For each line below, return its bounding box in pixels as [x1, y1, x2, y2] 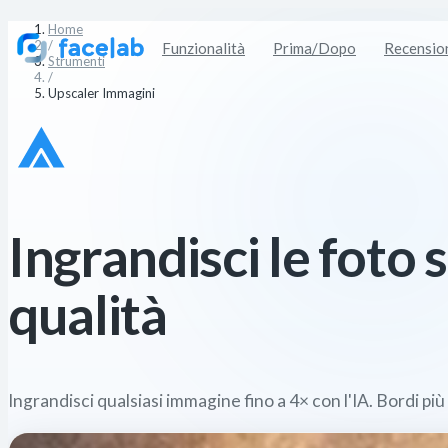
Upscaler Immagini [48, 85, 155, 101]
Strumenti [48, 53, 105, 69]
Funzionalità [162, 39, 245, 57]
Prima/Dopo [273, 39, 356, 57]
